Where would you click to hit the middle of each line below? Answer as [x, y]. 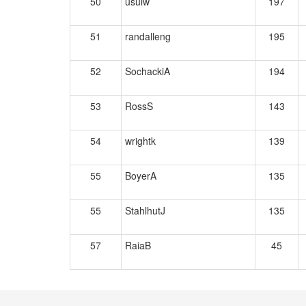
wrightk [140, 141]
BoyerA [141, 176]
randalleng [148, 36]
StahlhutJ [145, 210]
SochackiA [148, 71]
